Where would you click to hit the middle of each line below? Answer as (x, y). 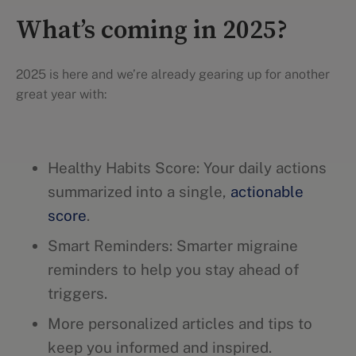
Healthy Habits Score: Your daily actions (187, 168)
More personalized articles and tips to (180, 323)
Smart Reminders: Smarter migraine (173, 246)
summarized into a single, (139, 192)
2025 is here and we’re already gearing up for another (173, 74)
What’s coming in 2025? (152, 31)
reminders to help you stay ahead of (173, 269)
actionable (267, 192)
